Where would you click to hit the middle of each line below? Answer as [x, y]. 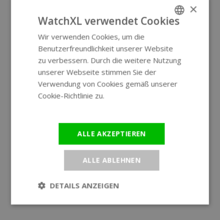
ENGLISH [178, 35]
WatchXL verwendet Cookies [109, 21]
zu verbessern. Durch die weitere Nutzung [110, 60]
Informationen [62, 107]
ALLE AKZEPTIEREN [112, 134]
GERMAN [178, 52]
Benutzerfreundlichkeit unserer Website [106, 48]
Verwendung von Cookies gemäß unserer [108, 84]
